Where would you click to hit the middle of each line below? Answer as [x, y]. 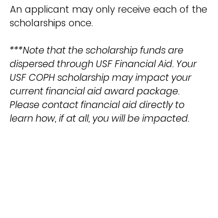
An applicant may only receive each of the [109, 10]
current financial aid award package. [95, 91]
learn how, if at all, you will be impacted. [100, 119]
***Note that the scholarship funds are [97, 51]
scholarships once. [51, 23]
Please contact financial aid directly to [97, 105]
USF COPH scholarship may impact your [100, 78]
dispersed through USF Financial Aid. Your [103, 64]
